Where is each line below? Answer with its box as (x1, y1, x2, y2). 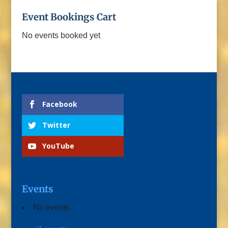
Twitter (42, 120, 70, 130)
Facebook (42, 99, 77, 109)
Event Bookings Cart (21, 11, 116, 23)
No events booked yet (21, 31, 100, 40)
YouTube (42, 141, 74, 151)
